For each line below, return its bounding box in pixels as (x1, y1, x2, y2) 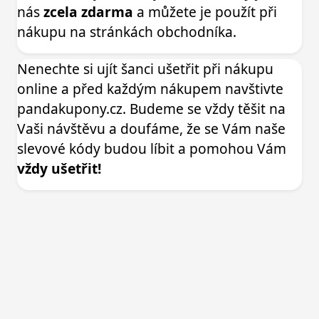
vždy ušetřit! (17, 158, 101, 178)
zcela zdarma (43, 1, 133, 21)
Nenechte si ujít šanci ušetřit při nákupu (17, 58, 273, 78)
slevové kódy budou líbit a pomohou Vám (17, 138, 286, 158)
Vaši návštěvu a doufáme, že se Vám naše (17, 118, 286, 138)
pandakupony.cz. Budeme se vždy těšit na (17, 98, 286, 118)
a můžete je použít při (133, 1, 277, 21)
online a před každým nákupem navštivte (17, 78, 283, 98)
